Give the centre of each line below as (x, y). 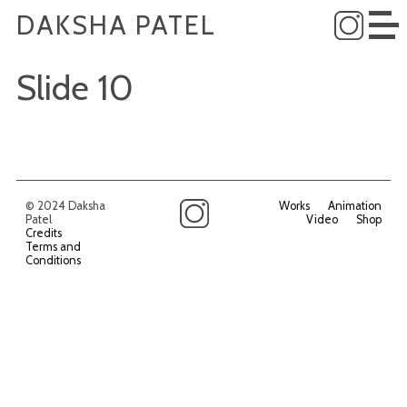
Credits (43, 233)
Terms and (53, 246)
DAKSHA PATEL (116, 25)
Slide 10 (74, 87)
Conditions (53, 260)
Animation (355, 205)
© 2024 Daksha (65, 205)
